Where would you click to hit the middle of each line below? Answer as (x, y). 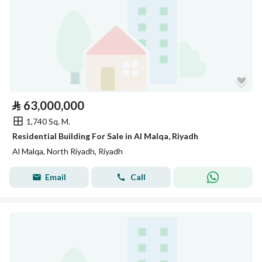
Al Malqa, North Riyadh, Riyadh (68, 151)
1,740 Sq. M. (48, 121)
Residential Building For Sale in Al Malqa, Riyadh (105, 136)
